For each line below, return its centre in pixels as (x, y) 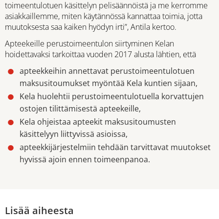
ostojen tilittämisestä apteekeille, (80, 108)
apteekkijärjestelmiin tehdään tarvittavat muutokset (115, 147)
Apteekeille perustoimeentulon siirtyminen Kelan (89, 43)
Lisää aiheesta (39, 210)
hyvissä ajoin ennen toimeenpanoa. (85, 159)
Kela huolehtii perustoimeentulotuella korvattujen (112, 96)
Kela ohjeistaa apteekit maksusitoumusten (98, 121)
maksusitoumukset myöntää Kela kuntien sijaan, (109, 83)
